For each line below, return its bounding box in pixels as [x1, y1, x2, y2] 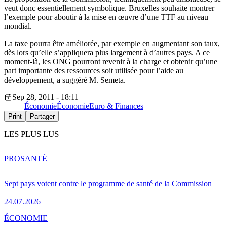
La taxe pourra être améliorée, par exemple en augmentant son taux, [4, 39, 220, 48]
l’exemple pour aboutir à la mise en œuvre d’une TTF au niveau [4, 13, 208, 22]
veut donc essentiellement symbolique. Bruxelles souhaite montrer [4, 4, 214, 13]
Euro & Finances [89, 102, 143, 111]
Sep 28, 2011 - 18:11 [12, 93, 79, 102]
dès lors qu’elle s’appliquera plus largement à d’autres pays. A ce [4, 48, 210, 57]
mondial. [4, 22, 38, 31]
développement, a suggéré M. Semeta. [4, 75, 132, 85]
